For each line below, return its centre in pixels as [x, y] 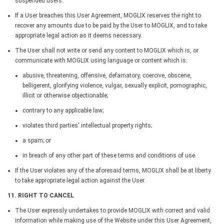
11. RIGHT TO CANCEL [41, 195]
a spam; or [37, 140]
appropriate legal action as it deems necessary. [78, 35]
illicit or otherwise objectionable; [65, 95]
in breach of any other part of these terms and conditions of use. [109, 155]
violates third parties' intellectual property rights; [87, 125]
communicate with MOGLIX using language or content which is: [101, 60]
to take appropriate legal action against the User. [80, 180]
